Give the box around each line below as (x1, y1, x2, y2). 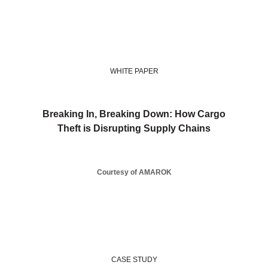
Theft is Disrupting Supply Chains (57, 123, 211, 134)
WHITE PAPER (109, 67, 159, 76)
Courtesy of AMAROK (96, 168, 172, 177)
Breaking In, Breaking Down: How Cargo (42, 109, 226, 120)
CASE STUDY (111, 255, 157, 264)
